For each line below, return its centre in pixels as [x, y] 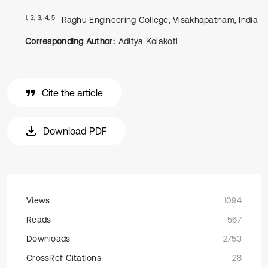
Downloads [48, 239]
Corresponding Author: [70, 41]
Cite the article [72, 93]
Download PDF [75, 131]
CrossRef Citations [64, 258]
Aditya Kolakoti [148, 41]
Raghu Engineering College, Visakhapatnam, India [159, 20]
